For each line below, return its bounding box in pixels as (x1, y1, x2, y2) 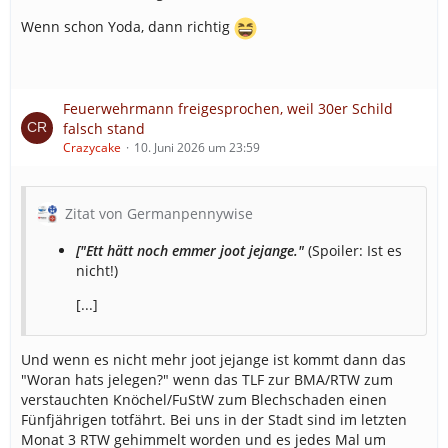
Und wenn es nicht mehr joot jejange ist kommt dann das (21, 350, 406, 369)
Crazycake (63, 139, 121, 156)
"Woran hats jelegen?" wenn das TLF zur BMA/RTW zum (21, 370, 393, 389)
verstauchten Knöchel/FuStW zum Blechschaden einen (21, 390, 387, 409)
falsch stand (63, 119, 145, 138)
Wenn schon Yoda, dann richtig (21, 17, 234, 37)
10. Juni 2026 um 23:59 (134, 139, 260, 156)
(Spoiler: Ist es (308, 241, 402, 260)
